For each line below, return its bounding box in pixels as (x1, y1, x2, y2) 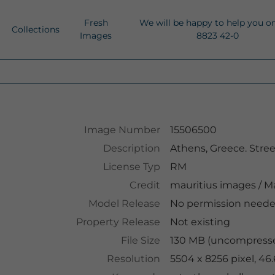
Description (103, 142, 160, 154)
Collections (12, 23, 60, 35)
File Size (120, 234, 160, 246)
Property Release (76, 216, 160, 228)
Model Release (88, 198, 160, 209)
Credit (129, 179, 160, 191)
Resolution (106, 253, 160, 265)
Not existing (169, 216, 230, 228)
